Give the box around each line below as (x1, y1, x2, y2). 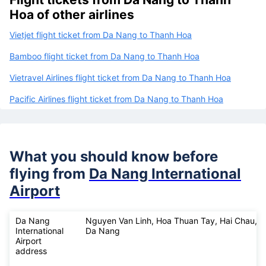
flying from (9, 164, 89, 182)
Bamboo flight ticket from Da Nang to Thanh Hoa (9, 50, 199, 61)
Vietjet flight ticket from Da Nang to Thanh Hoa (9, 29, 192, 40)
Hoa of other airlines (9, 7, 134, 22)
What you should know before (9, 147, 218, 165)
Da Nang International (89, 164, 241, 182)
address (15, 245, 47, 256)
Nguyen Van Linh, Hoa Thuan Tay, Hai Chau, (85, 215, 257, 226)
